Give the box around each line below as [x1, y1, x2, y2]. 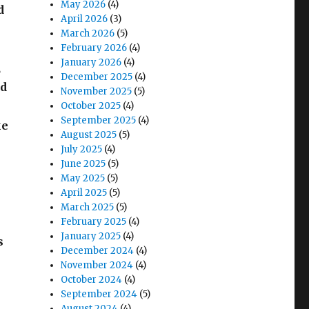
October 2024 [61, 274, 123, 286]
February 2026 [61, 42, 128, 54]
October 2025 [61, 100, 121, 112]
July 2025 [61, 143, 103, 155]
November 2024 [61, 259, 134, 271]
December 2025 [61, 71, 133, 83]
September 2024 [61, 288, 138, 300]
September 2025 [61, 114, 137, 126]
